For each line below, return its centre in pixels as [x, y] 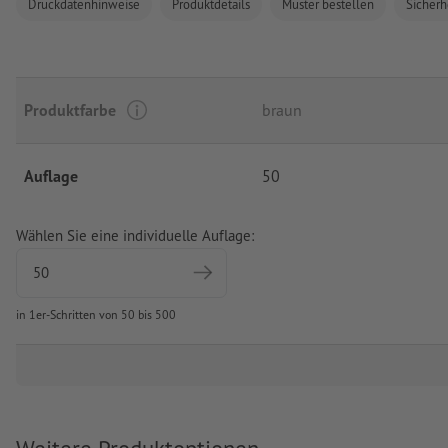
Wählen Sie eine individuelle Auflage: [135, 236]
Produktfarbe [70, 110]
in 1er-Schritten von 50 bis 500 [96, 315]
